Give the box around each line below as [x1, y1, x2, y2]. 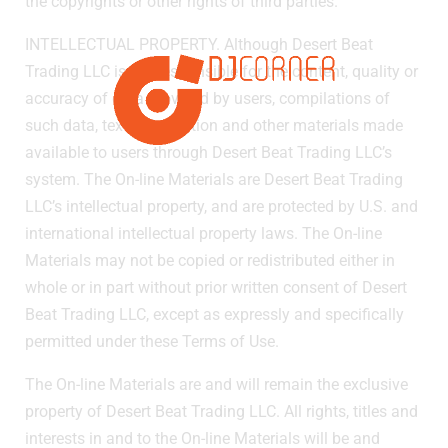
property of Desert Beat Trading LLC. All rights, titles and [25, 401, 418, 421]
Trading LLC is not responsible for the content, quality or [25, 61, 418, 81]
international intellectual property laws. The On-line [25, 223, 382, 243]
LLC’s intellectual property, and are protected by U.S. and [25, 196, 418, 216]
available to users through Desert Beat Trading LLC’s [25, 142, 392, 162]
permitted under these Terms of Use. [25, 331, 279, 351]
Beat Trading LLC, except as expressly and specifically [25, 304, 404, 324]
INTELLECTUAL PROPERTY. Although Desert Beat [25, 34, 373, 54]
